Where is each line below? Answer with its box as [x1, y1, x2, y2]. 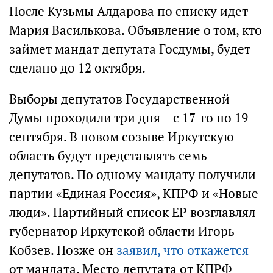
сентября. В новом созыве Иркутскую [9, 129, 234, 145]
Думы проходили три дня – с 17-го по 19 [9, 110, 248, 126]
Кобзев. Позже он [9, 242, 116, 258]
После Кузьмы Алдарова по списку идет [9, 3, 248, 19]
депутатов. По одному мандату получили [9, 166, 256, 183]
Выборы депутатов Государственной [9, 91, 230, 107]
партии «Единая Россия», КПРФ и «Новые [9, 185, 258, 202]
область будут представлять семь [9, 147, 207, 164]
